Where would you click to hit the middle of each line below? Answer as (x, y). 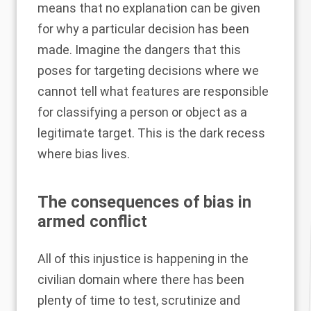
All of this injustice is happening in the (143, 259)
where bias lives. (84, 154)
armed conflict (92, 221)
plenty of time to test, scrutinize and (139, 300)
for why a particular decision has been (143, 29)
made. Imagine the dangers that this (139, 50)
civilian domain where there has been (141, 279)
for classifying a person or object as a (142, 112)
